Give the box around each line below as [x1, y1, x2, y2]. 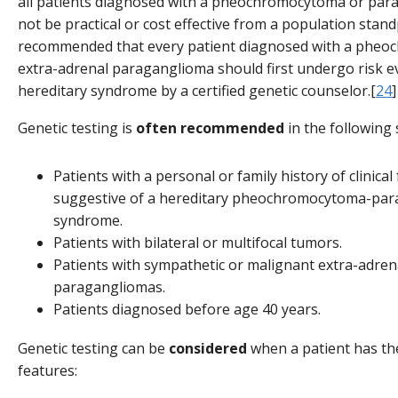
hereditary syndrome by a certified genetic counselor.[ [18, 81, 376, 101]
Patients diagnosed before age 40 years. [53, 299, 321, 320]
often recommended [136, 117, 284, 138]
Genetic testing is [18, 117, 136, 138]
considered [169, 338, 247, 359]
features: [18, 361, 77, 381]
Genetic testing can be [18, 338, 169, 359]
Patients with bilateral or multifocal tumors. [53, 233, 342, 253]
